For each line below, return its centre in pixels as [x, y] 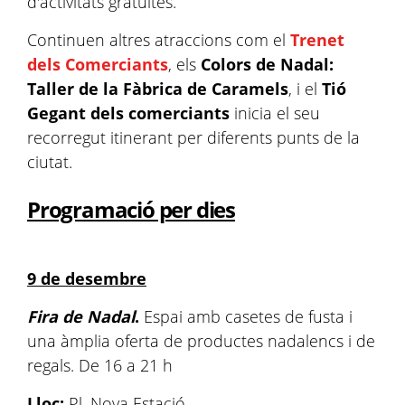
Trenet [317, 40]
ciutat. [52, 162]
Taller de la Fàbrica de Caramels [158, 89]
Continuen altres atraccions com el [159, 40]
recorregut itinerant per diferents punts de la [193, 137]
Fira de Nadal [81, 316]
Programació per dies [131, 209]
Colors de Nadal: [265, 64]
